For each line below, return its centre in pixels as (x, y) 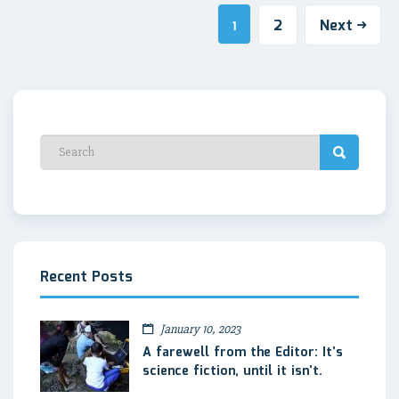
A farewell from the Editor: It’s (243, 352)
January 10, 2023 (199, 329)
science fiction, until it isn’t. (232, 371)
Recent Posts (86, 277)
